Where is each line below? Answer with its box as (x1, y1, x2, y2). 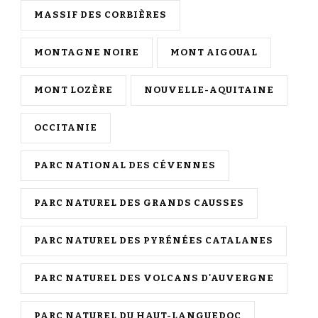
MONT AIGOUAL (170, 47, 258, 59)
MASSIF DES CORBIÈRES (34, 9, 167, 21)
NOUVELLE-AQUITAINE (144, 84, 274, 97)
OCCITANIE (34, 122, 97, 134)
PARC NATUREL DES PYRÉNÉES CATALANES (34, 235, 273, 247)
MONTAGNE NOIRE (34, 47, 139, 59)
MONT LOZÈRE (34, 84, 113, 97)
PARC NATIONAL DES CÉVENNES (34, 160, 216, 172)
